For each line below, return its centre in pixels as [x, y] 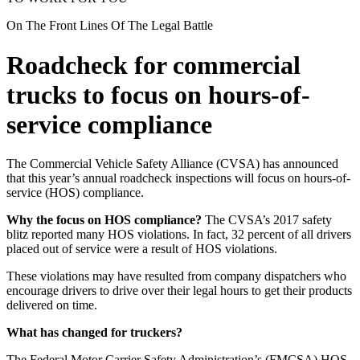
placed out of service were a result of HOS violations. [142, 249]
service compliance [109, 124]
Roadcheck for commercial [153, 65]
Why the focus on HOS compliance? [104, 220]
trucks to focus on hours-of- [158, 94]
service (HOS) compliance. [75, 192]
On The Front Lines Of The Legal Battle [110, 26]
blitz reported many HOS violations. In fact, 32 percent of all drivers [179, 234]
